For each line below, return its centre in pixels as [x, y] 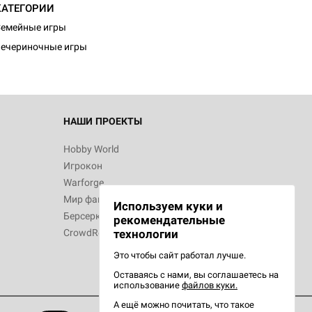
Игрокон [83, 166]
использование [148, 285]
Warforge [84, 182]
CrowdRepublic [96, 233]
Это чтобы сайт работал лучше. [180, 255]
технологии [146, 234]
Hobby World [91, 149]
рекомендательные [169, 220]
